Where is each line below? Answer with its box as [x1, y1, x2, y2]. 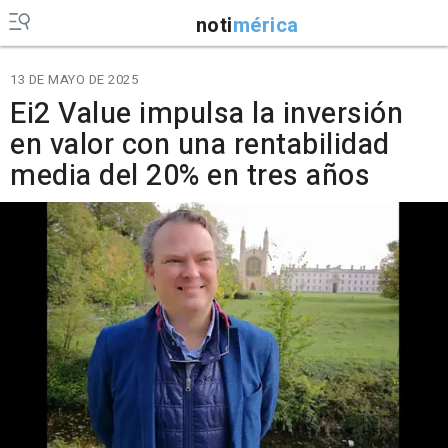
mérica [232, 10, 299, 40]
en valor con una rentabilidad [10, 124, 390, 166]
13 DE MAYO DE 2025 [10, 70, 138, 89]
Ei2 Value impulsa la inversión [10, 93, 403, 135]
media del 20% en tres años [10, 155, 370, 197]
